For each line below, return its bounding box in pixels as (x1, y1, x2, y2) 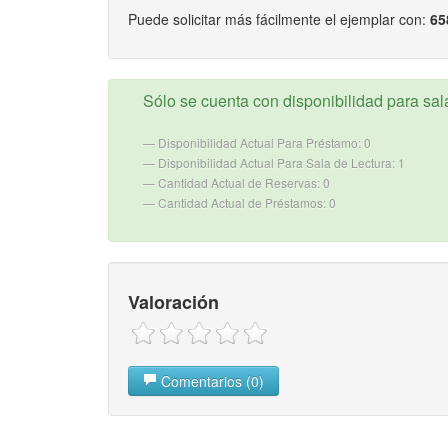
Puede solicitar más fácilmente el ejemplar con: (127, 9, 430, 29)
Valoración (127, 289, 219, 315)
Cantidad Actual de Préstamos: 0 (157, 194, 336, 211)
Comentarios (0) (156, 371, 264, 392)
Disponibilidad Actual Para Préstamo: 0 (157, 134, 371, 151)
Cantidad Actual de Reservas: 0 (157, 174, 330, 191)
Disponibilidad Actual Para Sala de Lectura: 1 (157, 154, 405, 171)
